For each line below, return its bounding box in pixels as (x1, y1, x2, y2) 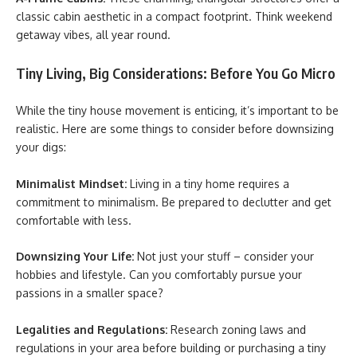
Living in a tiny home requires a (130, 176, 289, 190)
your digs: (16, 140, 66, 154)
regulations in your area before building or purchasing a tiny (16, 340, 326, 355)
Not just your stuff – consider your (137, 249, 314, 263)
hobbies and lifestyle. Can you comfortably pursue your (16, 268, 302, 281)
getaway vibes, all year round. (16, 28, 171, 41)
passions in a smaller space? (16, 286, 163, 300)
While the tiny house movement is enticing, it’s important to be (16, 104, 339, 117)
